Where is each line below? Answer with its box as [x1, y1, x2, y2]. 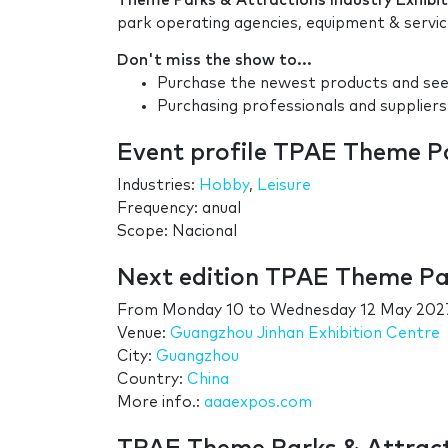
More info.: [117, 394, 204, 410]
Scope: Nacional [117, 223, 237, 239]
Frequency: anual [117, 200, 241, 216]
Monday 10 [162, 302, 244, 318]
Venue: [117, 325, 170, 341]
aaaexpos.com [204, 394, 312, 410]
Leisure [257, 177, 311, 193]
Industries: [117, 177, 199, 193]
